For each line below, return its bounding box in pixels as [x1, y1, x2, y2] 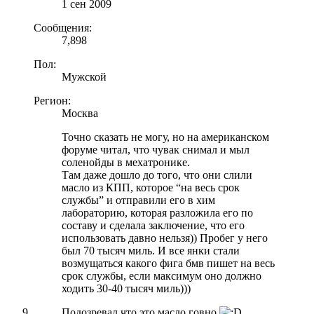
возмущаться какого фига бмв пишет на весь [62, 257, 275, 269]
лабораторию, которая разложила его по [62, 206, 253, 219]
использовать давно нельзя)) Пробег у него [62, 231, 268, 244]
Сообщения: [34, 21, 92, 34]
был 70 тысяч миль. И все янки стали [62, 244, 240, 257]
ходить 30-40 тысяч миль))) [62, 282, 191, 294]
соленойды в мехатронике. [62, 156, 190, 168]
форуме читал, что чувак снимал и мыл [62, 143, 250, 156]
